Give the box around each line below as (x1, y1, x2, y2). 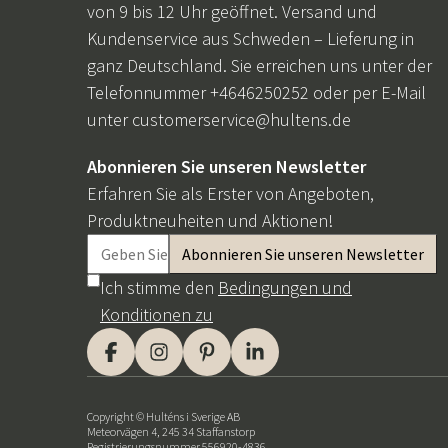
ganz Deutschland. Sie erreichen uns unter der (87, 53, 432, 77)
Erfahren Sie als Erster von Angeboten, (87, 181, 374, 205)
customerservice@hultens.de (132, 107, 351, 131)
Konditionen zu (100, 302, 213, 326)
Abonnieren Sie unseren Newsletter (87, 154, 366, 178)
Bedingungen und (218, 275, 352, 299)
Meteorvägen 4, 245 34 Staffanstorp (87, 423, 255, 439)
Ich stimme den (100, 275, 218, 299)
